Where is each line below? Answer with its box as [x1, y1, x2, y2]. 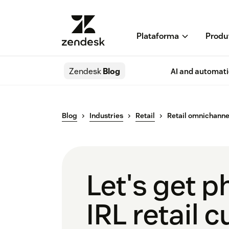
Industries [89, 111, 123, 121]
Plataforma [136, 31, 179, 42]
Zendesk [69, 66, 101, 77]
